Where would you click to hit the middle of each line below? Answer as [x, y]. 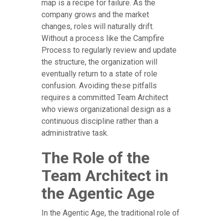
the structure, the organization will [99, 62]
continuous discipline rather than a [100, 121]
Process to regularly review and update [109, 50]
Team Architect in [105, 176]
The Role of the [95, 158]
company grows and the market [95, 15]
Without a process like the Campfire [103, 38]
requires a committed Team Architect [105, 98]
